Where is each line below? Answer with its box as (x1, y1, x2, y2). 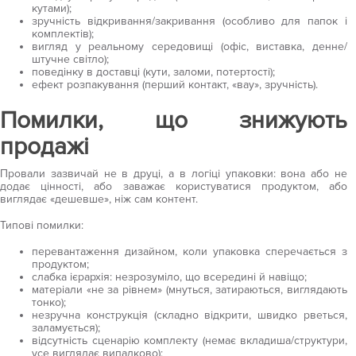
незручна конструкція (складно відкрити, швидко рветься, (32, 308, 347, 322)
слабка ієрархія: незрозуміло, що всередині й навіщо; (32, 270, 307, 284)
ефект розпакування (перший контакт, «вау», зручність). (32, 78, 318, 91)
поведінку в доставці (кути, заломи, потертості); (32, 65, 275, 79)
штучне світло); (32, 52, 109, 66)
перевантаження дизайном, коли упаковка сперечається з (32, 245, 347, 258)
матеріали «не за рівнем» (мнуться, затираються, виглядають (32, 283, 347, 296)
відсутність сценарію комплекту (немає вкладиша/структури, (32, 334, 347, 347)
